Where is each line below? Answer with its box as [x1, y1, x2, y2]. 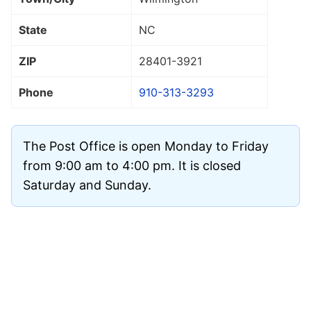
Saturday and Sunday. [23, 177, 151, 192]
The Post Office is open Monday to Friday [23, 138, 269, 153]
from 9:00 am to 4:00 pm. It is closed [23, 158, 241, 173]
